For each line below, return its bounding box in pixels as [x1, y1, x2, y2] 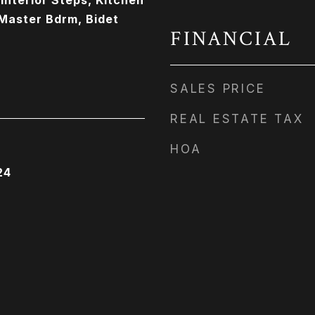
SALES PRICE [170, 82, 266, 96]
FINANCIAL [170, 25, 292, 52]
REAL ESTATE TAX [170, 112, 304, 126]
